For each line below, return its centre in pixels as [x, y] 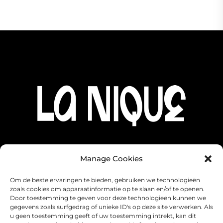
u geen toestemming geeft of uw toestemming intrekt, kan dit [103, 216]
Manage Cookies [111, 159]
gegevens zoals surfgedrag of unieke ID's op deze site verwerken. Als [111, 207]
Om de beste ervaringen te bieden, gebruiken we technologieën [105, 180]
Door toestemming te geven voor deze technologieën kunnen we [108, 198]
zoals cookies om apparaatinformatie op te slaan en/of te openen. [107, 189]
